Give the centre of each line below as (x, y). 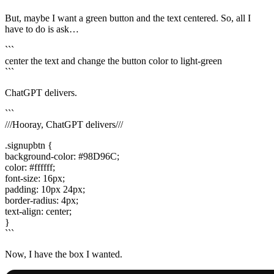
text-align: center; (38, 212)
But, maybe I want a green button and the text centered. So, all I (128, 18)
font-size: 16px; (35, 179)
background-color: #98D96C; (62, 157)
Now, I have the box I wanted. (64, 254)
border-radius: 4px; (42, 201)
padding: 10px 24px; (45, 190)
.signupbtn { (29, 146)
